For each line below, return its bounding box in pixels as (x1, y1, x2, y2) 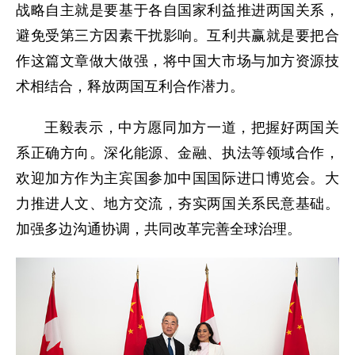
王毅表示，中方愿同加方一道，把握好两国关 (44, 120, 339, 136)
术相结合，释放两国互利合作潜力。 (16, 78, 244, 94)
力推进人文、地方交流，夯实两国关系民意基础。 (16, 196, 339, 212)
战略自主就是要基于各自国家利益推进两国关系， (16, 2, 339, 18)
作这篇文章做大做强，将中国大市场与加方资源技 (16, 53, 339, 69)
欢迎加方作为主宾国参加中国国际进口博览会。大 (16, 170, 339, 186)
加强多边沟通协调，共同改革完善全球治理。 (16, 221, 301, 237)
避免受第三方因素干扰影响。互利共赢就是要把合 (16, 28, 339, 44)
